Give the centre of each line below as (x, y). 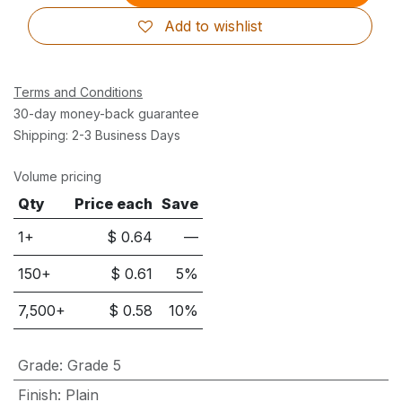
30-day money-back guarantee (106, 114)
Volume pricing (57, 176)
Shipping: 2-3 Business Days (97, 135)
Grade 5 (94, 365)
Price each (114, 204)
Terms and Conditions (78, 92)
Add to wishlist (213, 26)
